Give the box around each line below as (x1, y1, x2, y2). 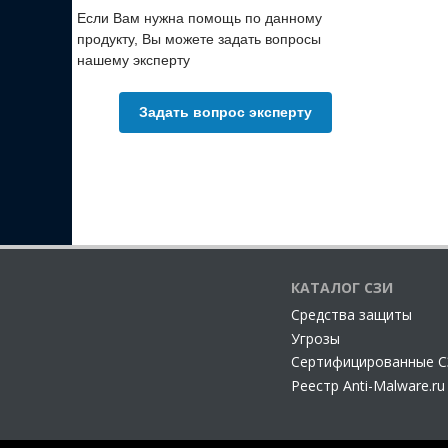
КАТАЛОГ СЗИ (291, 278, 393, 297)
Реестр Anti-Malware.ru (291, 376, 445, 396)
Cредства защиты (291, 304, 412, 324)
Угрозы (291, 328, 340, 348)
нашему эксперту (77, 52, 190, 68)
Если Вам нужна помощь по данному (77, 10, 322, 26)
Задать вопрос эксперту (139, 104, 313, 120)
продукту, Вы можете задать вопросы (77, 31, 321, 47)
